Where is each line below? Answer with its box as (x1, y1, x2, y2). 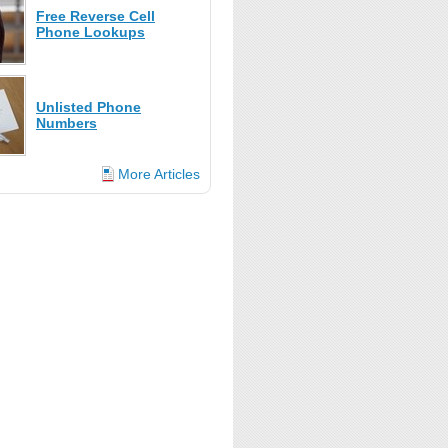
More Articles (114, 166, 200, 182)
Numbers (36, 115, 97, 131)
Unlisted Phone (36, 99, 141, 115)
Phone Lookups (36, 24, 145, 40)
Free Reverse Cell (36, 8, 155, 24)
